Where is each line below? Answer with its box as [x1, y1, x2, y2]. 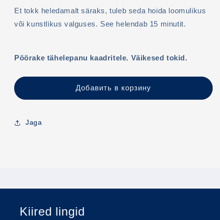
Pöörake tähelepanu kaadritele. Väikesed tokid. [14, 53, 188, 62]
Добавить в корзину [76, 83, 151, 92]
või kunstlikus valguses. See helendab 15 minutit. [14, 19, 186, 28]
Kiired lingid [20, 205, 85, 218]
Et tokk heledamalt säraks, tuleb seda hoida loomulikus [14, 6, 206, 15]
